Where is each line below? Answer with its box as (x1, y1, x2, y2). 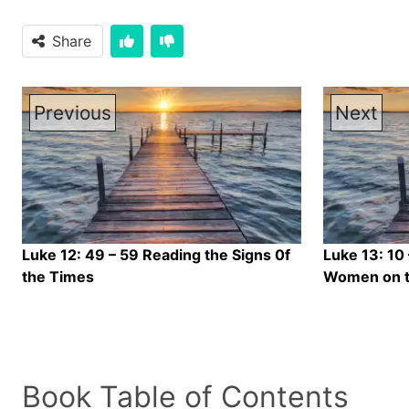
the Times (22, 267, 94, 286)
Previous (34, 101, 112, 125)
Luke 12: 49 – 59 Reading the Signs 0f (22, 245, 290, 264)
